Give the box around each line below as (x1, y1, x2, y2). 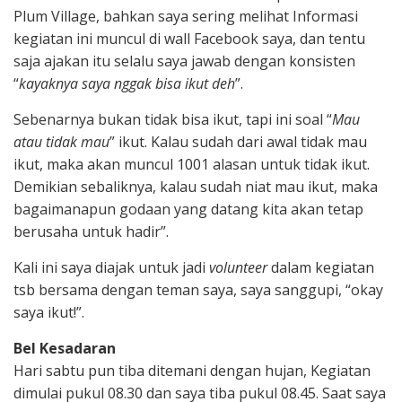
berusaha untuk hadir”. (13, 221, 169, 241)
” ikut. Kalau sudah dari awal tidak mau (109, 131, 367, 152)
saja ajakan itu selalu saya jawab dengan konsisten (13, 50, 355, 71)
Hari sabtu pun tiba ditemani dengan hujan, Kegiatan (13, 360, 371, 380)
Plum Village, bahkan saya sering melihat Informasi (13, 5, 358, 26)
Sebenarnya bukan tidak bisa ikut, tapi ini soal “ (13, 109, 332, 129)
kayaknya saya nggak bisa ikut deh (19, 73, 235, 93)
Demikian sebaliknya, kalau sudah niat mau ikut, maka (13, 176, 378, 197)
